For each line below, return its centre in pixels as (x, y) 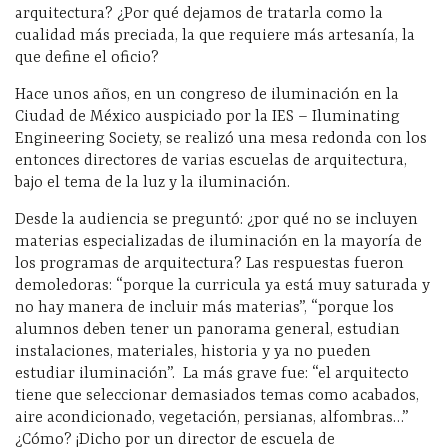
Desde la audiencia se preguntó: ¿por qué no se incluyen (216, 220)
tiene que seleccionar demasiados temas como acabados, (217, 396)
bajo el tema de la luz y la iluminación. (152, 183)
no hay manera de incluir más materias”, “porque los (204, 308)
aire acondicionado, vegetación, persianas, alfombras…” (214, 418)
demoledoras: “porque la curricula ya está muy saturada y (222, 286)
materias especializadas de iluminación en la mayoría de (218, 242)
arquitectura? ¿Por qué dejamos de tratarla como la (199, 14)
